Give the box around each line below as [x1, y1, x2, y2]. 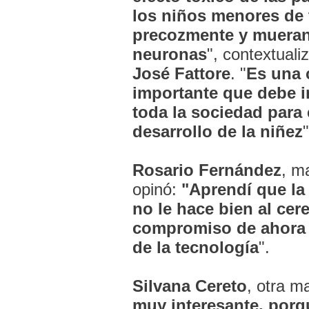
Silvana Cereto [132, 277, 247, 295]
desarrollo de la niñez [132, 122, 303, 141]
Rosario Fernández [132, 161, 281, 179]
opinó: [132, 180, 181, 199]
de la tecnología [132, 238, 259, 257]
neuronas [132, 45, 207, 63]
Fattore [174, 64, 230, 83]
